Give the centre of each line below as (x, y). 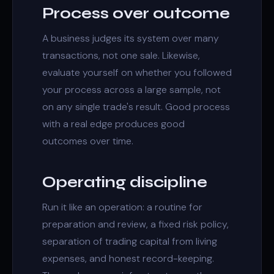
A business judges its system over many (131, 38)
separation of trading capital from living (130, 241)
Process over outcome (136, 13)
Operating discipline (125, 182)
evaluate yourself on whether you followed (137, 72)
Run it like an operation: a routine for (122, 207)
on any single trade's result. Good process (136, 107)
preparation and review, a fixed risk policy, (135, 224)
